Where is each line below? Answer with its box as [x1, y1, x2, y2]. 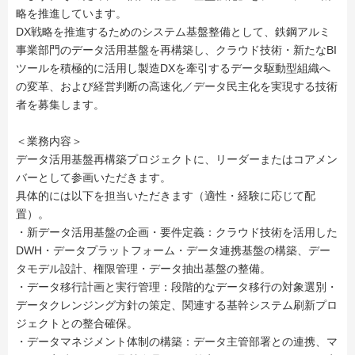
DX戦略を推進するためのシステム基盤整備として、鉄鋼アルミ [16, 25, 330, 38]
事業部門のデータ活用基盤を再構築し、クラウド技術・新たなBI [16, 44, 337, 56]
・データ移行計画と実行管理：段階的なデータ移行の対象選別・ [16, 281, 338, 293]
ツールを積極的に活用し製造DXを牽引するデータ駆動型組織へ [16, 62, 330, 74]
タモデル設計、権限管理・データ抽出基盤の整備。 [16, 262, 271, 275]
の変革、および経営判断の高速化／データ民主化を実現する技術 [16, 80, 338, 93]
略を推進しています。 [16, 7, 127, 20]
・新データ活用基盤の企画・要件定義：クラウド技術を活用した [16, 226, 338, 239]
